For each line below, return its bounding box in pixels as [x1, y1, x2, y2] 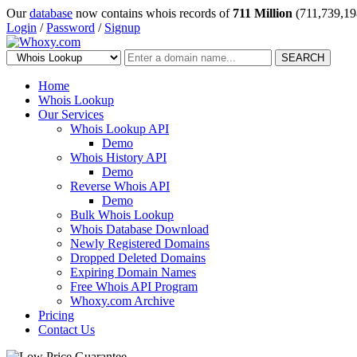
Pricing [38, 308, 74, 322]
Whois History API [70, 151, 167, 164]
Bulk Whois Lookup [70, 208, 174, 222]
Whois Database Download [70, 222, 209, 236]
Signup [104, 21, 140, 34]
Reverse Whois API [70, 179, 170, 193]
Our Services [38, 108, 104, 121]
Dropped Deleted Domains [70, 251, 206, 265]
